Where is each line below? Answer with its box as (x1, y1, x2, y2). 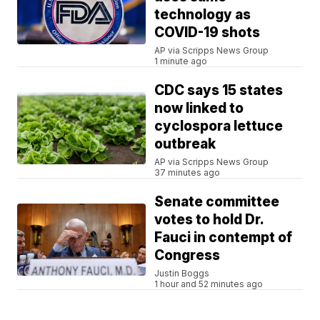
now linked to (154, 100, 244, 117)
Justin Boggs (154, 268, 210, 279)
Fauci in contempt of (154, 229, 293, 246)
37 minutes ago (154, 167, 221, 179)
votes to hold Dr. (154, 211, 265, 229)
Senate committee (154, 194, 280, 211)
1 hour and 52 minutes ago (154, 279, 264, 290)
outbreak (154, 136, 216, 153)
